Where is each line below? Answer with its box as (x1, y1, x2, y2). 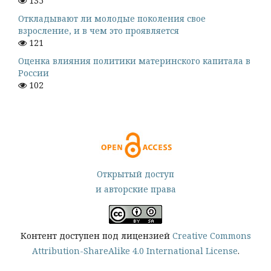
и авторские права (95, 183, 176, 195)
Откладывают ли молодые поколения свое (18, 13, 206, 25)
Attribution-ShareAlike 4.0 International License (31, 245, 238, 257)
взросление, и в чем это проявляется (18, 25, 179, 37)
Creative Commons (172, 230, 251, 242)
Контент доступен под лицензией (20, 230, 172, 242)
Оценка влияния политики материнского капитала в (18, 55, 250, 67)
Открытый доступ (97, 168, 174, 180)
